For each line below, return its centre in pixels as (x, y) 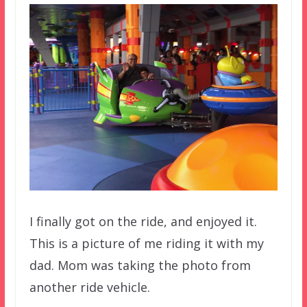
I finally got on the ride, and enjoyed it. (143, 222)
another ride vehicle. (89, 287)
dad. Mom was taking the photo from (140, 266)
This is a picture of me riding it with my (146, 244)
